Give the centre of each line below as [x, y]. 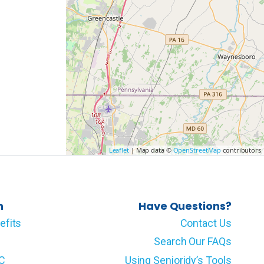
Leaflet [119, 150]
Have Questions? [185, 206]
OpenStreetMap [197, 150]
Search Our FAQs [193, 241]
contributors [241, 150]
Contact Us [206, 223]
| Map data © [151, 150]
